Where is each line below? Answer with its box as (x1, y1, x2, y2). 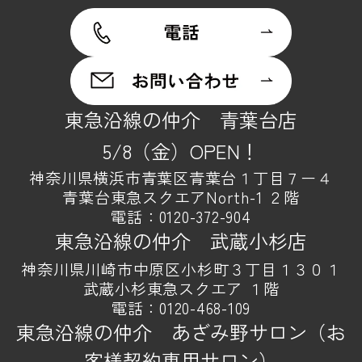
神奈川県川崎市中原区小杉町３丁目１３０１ (21, 257, 341, 280)
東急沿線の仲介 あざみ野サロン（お (16, 317, 346, 346)
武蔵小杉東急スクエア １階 (82, 276, 280, 300)
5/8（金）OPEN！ (103, 137, 259, 166)
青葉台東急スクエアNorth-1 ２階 (62, 186, 300, 208)
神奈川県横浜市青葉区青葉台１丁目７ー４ (29, 166, 333, 189)
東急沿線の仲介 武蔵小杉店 (54, 226, 307, 255)
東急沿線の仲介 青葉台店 (65, 105, 297, 134)
